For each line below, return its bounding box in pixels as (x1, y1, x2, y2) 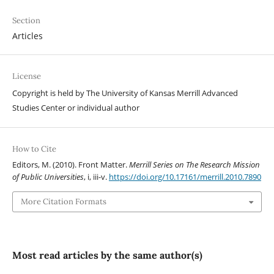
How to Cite (12, 144, 56, 155)
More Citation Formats (20, 196, 106, 207)
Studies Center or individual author (12, 102, 139, 114)
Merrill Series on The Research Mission (128, 159, 260, 171)
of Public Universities (12, 171, 84, 183)
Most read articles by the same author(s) (12, 249, 202, 262)
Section (12, 15, 40, 26)
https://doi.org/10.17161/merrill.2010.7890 (108, 171, 261, 183)
